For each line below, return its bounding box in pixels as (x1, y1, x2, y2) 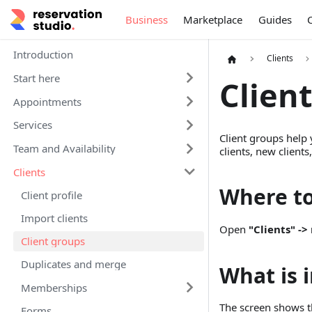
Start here (13, 70, 60, 85)
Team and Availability (13, 141, 116, 155)
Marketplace (183, 12, 243, 26)
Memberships (21, 280, 87, 295)
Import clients (21, 211, 88, 226)
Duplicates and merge (21, 257, 126, 272)
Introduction (13, 47, 73, 62)
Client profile (21, 188, 82, 203)
